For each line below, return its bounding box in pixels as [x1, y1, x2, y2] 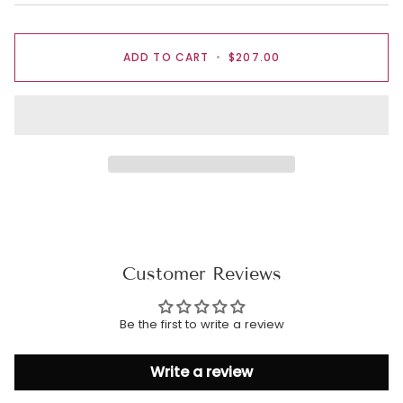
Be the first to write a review [119, 316, 284, 334]
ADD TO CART [123, 49, 210, 65]
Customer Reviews [121, 263, 282, 285]
